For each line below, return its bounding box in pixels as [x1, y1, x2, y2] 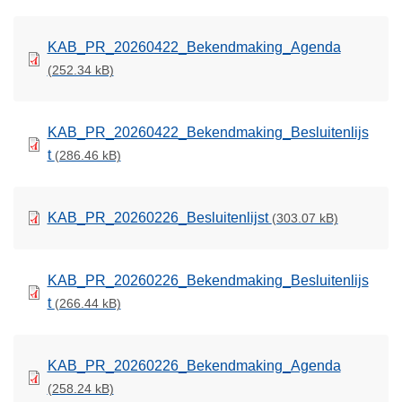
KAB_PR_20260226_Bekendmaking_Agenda [47, 358, 341, 374]
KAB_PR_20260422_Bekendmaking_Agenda [47, 39, 341, 56]
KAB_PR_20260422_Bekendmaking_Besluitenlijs [47, 125, 369, 141]
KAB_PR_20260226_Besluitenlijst [47, 210, 272, 226]
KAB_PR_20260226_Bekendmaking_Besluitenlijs [47, 273, 369, 289]
